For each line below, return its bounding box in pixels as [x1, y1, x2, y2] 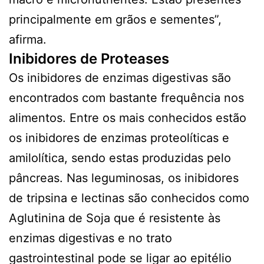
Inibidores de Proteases [9, 49, 169, 67]
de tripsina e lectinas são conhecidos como [9, 190, 249, 205]
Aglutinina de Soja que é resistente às [9, 210, 220, 225]
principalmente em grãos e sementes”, [9, 12, 222, 27]
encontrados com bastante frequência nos [9, 90, 244, 105]
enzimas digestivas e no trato [9, 230, 172, 245]
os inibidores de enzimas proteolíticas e [9, 130, 229, 145]
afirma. [9, 32, 47, 47]
